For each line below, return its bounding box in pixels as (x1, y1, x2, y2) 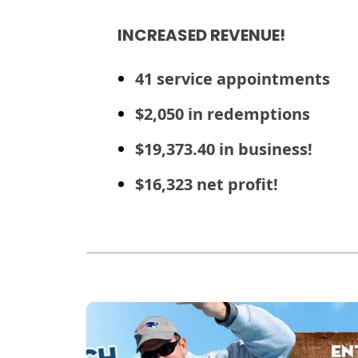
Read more (85, 301, 159, 321)
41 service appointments (134, 67, 330, 89)
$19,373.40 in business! (134, 137, 312, 160)
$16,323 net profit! (134, 173, 278, 195)
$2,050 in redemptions (134, 102, 310, 125)
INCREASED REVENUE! (117, 28, 285, 45)
